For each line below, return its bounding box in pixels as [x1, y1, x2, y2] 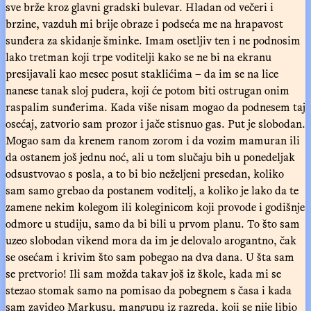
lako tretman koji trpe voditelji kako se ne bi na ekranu [6, 48, 271, 65]
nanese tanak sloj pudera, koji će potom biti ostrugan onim [6, 81, 289, 99]
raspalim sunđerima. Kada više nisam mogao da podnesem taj [6, 98, 305, 115]
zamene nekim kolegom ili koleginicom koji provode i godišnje [6, 198, 305, 215]
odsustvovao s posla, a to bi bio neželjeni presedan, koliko [6, 165, 284, 182]
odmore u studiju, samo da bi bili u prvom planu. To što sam [6, 215, 300, 232]
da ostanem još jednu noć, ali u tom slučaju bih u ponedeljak [6, 148, 295, 165]
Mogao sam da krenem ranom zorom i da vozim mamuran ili [6, 131, 300, 149]
